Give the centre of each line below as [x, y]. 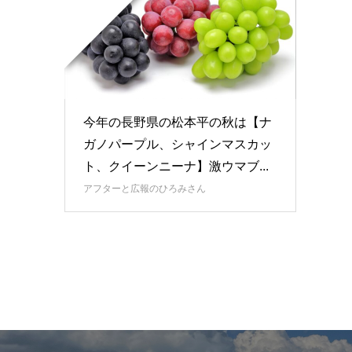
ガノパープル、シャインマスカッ [178, 145]
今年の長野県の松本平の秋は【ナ [178, 123]
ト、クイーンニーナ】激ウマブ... [176, 167]
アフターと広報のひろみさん [145, 189]
